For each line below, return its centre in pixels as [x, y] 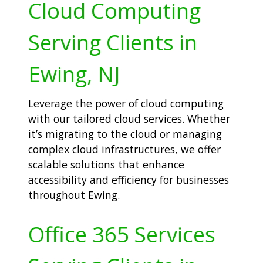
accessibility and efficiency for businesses [129, 180]
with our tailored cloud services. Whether [129, 119]
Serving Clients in [113, 43]
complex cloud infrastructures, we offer [124, 149]
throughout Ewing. [74, 195]
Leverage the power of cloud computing [126, 104]
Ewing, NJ [74, 74]
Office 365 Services [122, 234]
